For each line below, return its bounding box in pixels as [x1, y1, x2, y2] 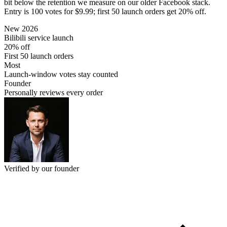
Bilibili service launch [4, 33, 73, 42]
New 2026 [4, 24, 38, 33]
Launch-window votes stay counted [4, 69, 118, 79]
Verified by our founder [4, 164, 79, 173]
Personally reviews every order [4, 88, 103, 97]
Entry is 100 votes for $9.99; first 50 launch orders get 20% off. [4, 7, 206, 16]
